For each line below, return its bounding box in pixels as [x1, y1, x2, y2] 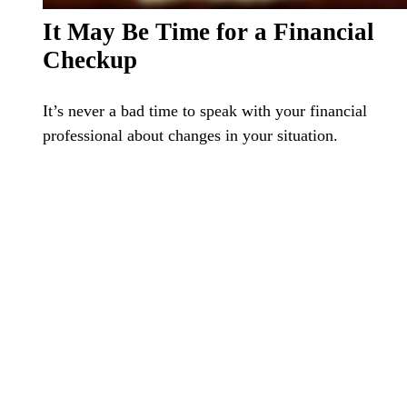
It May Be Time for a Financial [42, 17, 374, 45]
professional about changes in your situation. [42, 125, 338, 144]
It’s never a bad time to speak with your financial [42, 101, 367, 120]
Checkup [42, 45, 137, 74]
